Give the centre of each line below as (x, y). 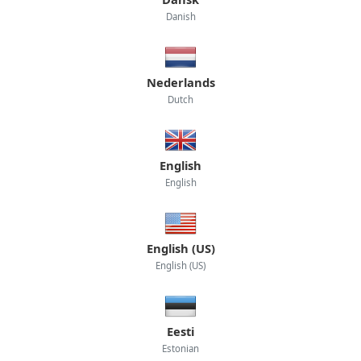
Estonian (180, 348)
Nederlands (180, 82)
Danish (180, 16)
